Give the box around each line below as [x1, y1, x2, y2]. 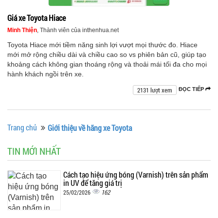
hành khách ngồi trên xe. [7, 70, 84, 78]
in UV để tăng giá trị [63, 178, 122, 188]
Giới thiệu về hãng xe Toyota [48, 123, 132, 133]
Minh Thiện [7, 27, 37, 34]
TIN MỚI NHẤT [7, 145, 61, 158]
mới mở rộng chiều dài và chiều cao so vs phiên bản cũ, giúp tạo [7, 51, 206, 59]
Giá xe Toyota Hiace [7, 13, 66, 23]
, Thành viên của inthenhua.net [37, 27, 119, 34]
